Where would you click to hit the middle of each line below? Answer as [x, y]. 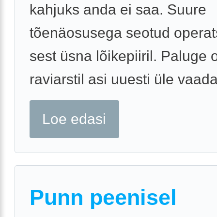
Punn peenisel [103, 197]
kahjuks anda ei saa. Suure [118, 10]
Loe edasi [74, 119]
